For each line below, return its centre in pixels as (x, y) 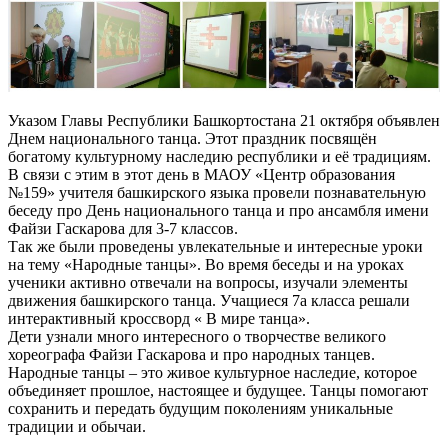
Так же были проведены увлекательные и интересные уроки (215, 246)
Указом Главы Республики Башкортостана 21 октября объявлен (224, 120)
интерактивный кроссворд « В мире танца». (159, 318)
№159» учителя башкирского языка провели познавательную (217, 192)
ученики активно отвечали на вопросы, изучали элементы (208, 282)
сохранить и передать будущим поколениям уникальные (200, 408)
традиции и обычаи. (77, 426)
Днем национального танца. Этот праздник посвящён (192, 138)
